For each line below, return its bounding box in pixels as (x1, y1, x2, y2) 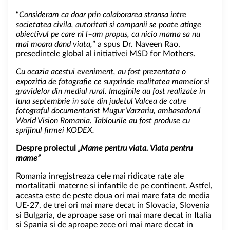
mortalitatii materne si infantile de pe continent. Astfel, (16, 181, 213, 190)
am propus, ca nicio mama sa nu (92, 30, 200, 39)
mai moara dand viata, (16, 40, 92, 48)
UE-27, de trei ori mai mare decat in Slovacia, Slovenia (16, 201, 210, 209)
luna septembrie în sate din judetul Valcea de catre (16, 97, 187, 105)
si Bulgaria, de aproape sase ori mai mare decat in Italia (16, 210, 212, 219)
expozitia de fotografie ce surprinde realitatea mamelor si (16, 77, 209, 86)
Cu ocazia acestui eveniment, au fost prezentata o (16, 67, 186, 76)
